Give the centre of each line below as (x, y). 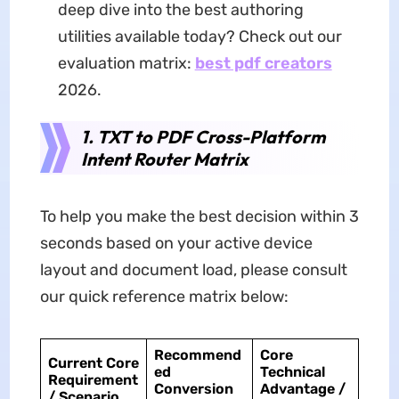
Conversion (193, 389)
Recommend (197, 355)
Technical (292, 372)
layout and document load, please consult (193, 270)
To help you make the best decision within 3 (199, 216)
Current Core (93, 363)
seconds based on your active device (176, 243)
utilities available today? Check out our (199, 37)
